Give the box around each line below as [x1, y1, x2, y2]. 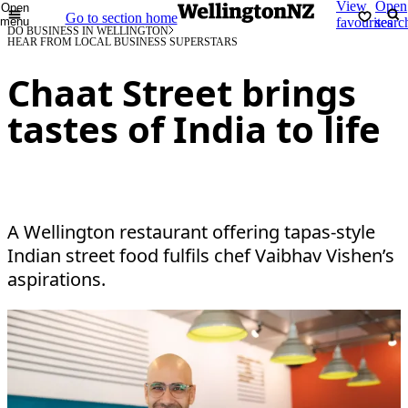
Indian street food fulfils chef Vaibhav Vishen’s [7, 243, 394, 268]
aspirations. [7, 267, 106, 291]
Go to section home [65, 9, 178, 25]
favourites [336, 15, 393, 30]
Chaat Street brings [7, 67, 356, 117]
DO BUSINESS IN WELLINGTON [7, 25, 168, 37]
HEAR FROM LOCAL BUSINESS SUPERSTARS [7, 36, 238, 48]
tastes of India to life [7, 104, 381, 154]
